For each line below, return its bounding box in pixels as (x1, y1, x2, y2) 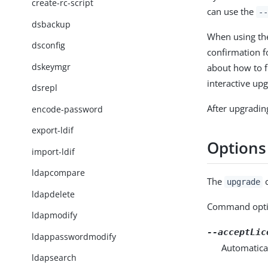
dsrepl (32, 82, 58, 94)
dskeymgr (32, 60, 71, 72)
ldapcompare (32, 167, 86, 179)
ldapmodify (32, 209, 78, 221)
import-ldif (32, 145, 75, 157)
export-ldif (32, 124, 74, 136)
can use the (207, 5, 257, 17)
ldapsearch (32, 252, 77, 264)
